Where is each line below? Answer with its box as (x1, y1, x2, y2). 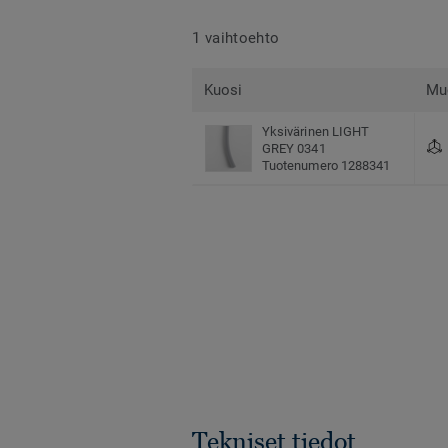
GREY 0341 (262, 141, 326, 157)
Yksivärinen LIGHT (262, 124, 370, 140)
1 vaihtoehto (192, 28, 280, 47)
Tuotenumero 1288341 (262, 158, 391, 174)
